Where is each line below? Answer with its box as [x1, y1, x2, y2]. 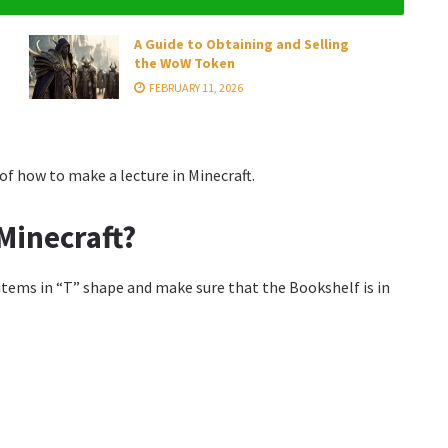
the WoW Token [134, 54, 235, 72]
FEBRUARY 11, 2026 [147, 80, 243, 95]
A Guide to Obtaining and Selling [134, 35, 349, 53]
